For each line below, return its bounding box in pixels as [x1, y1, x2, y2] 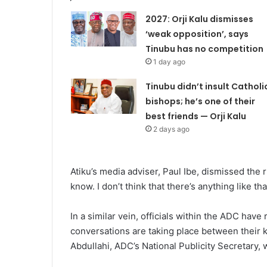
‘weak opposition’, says [145, 28, 249, 41]
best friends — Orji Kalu [145, 110, 246, 123]
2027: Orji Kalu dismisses [145, 13, 253, 26]
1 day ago [153, 57, 185, 67]
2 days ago [153, 125, 190, 134]
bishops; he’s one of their [145, 95, 255, 108]
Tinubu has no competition [145, 43, 263, 55]
